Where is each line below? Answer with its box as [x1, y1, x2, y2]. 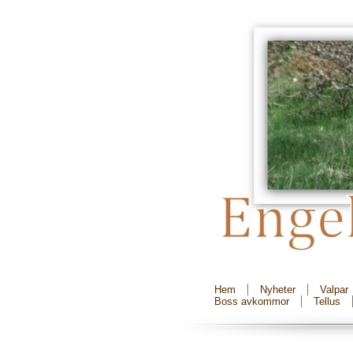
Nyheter [260, 284, 295, 295]
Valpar [320, 284, 348, 295]
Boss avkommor [214, 295, 289, 307]
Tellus [314, 295, 340, 307]
